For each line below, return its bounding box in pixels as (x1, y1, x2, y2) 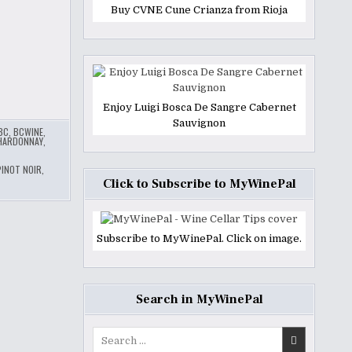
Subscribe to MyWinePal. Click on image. (97, 233, 302, 244)
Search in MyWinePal (135, 291, 263, 307)
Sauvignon (173, 117, 225, 129)
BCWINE (13, 125, 43, 138)
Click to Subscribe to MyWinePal (102, 176, 296, 192)
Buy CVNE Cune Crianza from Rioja (111, 4, 288, 16)
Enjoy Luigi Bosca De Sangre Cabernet (102, 101, 296, 113)
